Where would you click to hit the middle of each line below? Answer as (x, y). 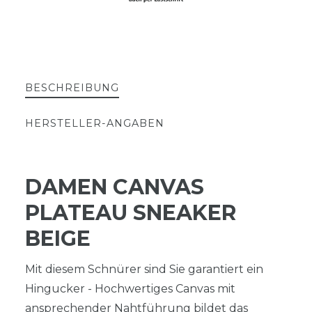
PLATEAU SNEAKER (131, 212)
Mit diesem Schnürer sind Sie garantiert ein (144, 269)
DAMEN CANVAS (115, 187)
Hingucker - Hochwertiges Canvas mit (130, 288)
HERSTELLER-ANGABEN (95, 123)
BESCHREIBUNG (72, 87)
